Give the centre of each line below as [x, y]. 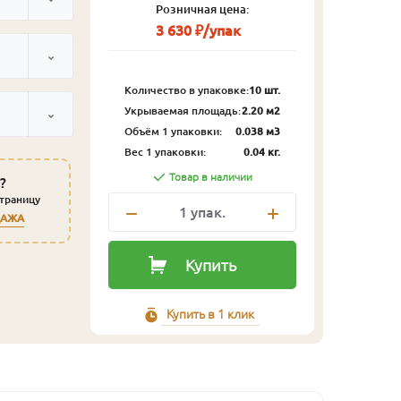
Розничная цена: [202, 9]
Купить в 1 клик [210, 314]
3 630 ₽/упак [198, 30]
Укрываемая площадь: [183, 110]
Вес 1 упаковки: [165, 151]
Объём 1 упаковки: [173, 131]
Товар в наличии [210, 176]
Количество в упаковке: [187, 90]
